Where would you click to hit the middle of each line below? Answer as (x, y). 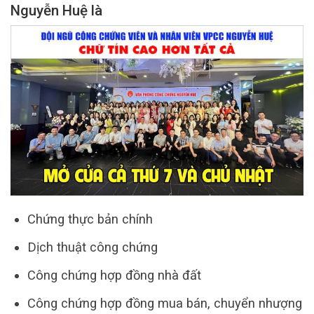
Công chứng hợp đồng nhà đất (114, 275)
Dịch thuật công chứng (92, 247)
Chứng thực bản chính (90, 219)
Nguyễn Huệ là (56, 10)
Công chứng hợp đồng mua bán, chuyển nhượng (164, 303)
